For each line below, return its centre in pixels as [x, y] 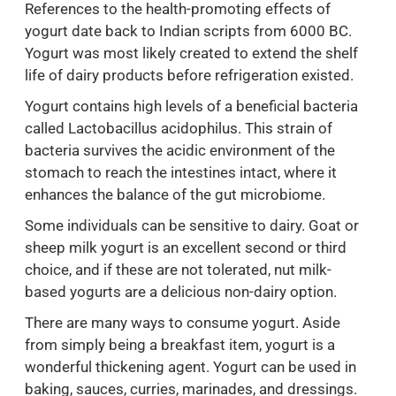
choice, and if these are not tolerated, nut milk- [178, 270]
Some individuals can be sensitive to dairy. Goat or [192, 226]
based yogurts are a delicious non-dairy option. [181, 292]
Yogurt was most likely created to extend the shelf [191, 53]
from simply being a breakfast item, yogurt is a [180, 345]
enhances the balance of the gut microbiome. [175, 195]
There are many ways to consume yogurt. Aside [183, 323]
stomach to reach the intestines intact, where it [181, 173]
